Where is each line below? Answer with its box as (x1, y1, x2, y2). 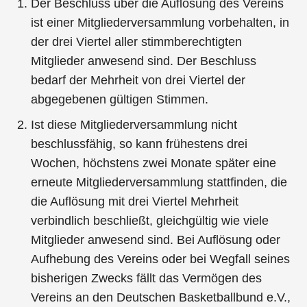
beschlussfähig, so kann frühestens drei (31, 136, 248, 151)
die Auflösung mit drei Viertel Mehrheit (31, 194, 239, 208)
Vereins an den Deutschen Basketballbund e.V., (31, 290, 291, 304)
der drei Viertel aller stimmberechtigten (31, 34, 243, 49)
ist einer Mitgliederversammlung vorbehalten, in (31, 15, 290, 29)
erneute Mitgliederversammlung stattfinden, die (31, 175, 288, 189)
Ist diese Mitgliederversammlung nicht (31, 117, 238, 132)
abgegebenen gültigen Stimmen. (31, 92, 209, 106)
